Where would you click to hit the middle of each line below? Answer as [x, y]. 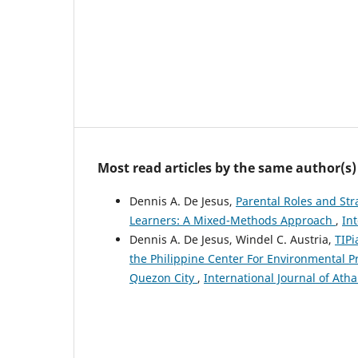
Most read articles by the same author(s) [227, 168]
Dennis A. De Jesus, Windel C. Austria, [232, 240]
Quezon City [163, 278]
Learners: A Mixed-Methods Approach [233, 221]
